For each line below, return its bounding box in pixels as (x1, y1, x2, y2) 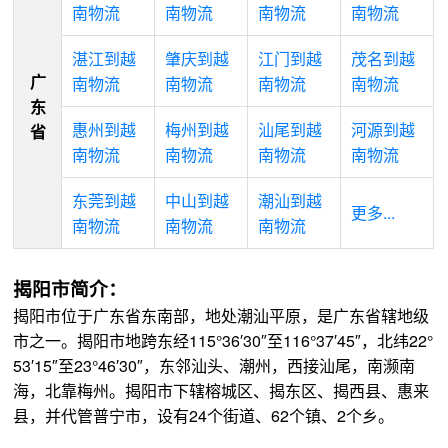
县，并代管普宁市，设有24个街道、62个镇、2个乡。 (13, 403, 395, 427)
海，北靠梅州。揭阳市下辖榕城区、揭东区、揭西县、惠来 (13, 378, 430, 402)
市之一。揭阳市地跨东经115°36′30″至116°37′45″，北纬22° (13, 328, 434, 352)
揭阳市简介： (13, 274, 128, 302)
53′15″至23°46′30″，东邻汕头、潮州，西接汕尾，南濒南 (13, 353, 416, 377)
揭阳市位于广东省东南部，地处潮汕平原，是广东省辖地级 (13, 303, 430, 327)
